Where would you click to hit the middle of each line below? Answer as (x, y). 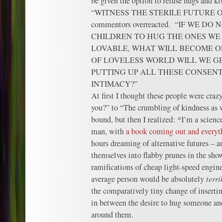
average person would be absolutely (149, 179)
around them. (112, 215)
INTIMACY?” (114, 84)
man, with (109, 131)
